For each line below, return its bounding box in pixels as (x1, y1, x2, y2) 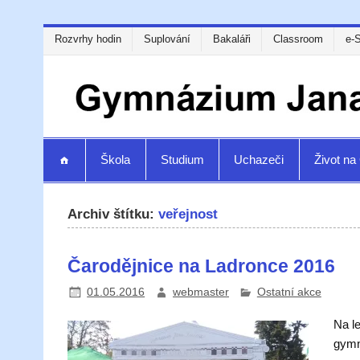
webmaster (172, 285, 229, 298)
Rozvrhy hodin (54, 33, 121, 46)
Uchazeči (234, 153, 284, 167)
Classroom (272, 33, 323, 46)
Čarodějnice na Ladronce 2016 (67, 255, 336, 276)
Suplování (143, 33, 190, 46)
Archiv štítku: (67, 206, 159, 222)
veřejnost (158, 206, 219, 222)
